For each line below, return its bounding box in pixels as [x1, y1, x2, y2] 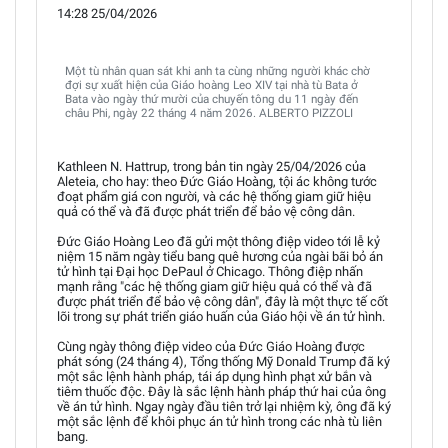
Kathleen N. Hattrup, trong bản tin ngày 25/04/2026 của [57, 158, 366, 174]
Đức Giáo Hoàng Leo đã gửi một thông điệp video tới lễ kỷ [57, 233, 380, 249]
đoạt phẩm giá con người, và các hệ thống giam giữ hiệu [57, 188, 371, 204]
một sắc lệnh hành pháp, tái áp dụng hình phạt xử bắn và [57, 368, 372, 384]
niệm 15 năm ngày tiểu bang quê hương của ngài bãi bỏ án [57, 248, 383, 264]
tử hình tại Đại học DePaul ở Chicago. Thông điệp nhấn [57, 263, 363, 279]
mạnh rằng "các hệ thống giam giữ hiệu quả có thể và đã [57, 278, 372, 294]
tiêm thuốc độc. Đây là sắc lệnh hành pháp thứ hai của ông [57, 383, 386, 399]
